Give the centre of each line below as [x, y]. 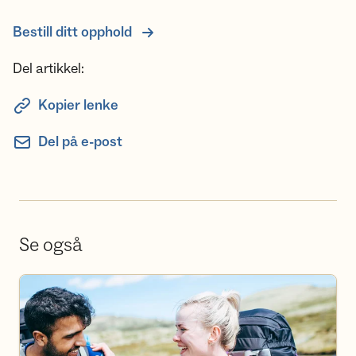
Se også [51, 245]
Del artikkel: [48, 69]
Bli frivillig [44, 284]
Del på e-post [80, 142]
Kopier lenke [78, 105]
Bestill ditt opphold [72, 32]
